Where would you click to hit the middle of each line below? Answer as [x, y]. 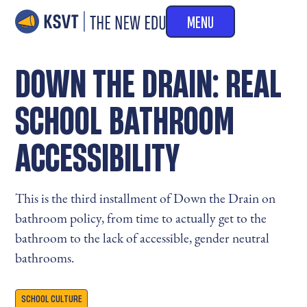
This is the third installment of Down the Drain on [146, 198]
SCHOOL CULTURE [52, 299]
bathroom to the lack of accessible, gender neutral [143, 238]
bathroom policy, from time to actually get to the [141, 218]
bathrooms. [45, 258]
